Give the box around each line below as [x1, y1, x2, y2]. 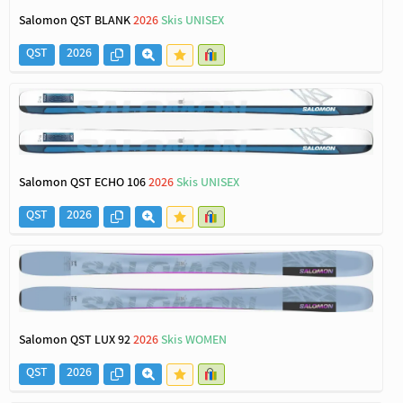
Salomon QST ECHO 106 [19, 174, 148, 193]
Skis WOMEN [161, 331, 227, 351]
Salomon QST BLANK [19, 13, 133, 32]
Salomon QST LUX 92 [19, 331, 133, 351]
